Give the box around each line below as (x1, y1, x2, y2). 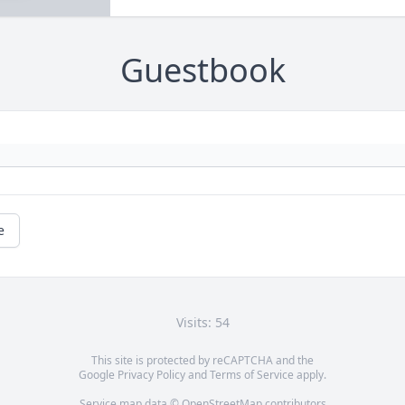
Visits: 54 (175, 314, 230, 332)
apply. (294, 367, 326, 383)
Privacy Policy (118, 367, 185, 383)
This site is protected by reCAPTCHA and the (91, 353, 314, 369)
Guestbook (119, 48, 286, 93)
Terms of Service (210, 367, 294, 383)
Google (79, 367, 118, 383)
